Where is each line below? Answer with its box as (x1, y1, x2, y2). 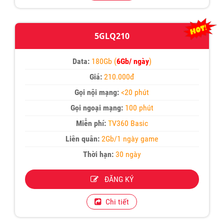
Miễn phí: (75, 118, 108, 128)
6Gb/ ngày (116, 56, 149, 66)
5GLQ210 (94, 30, 129, 41)
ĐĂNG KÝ (98, 174, 133, 184)
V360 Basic (111, 118, 148, 128)
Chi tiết (101, 196, 129, 206)
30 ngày (113, 149, 141, 159)
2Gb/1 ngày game (101, 133, 158, 143)
